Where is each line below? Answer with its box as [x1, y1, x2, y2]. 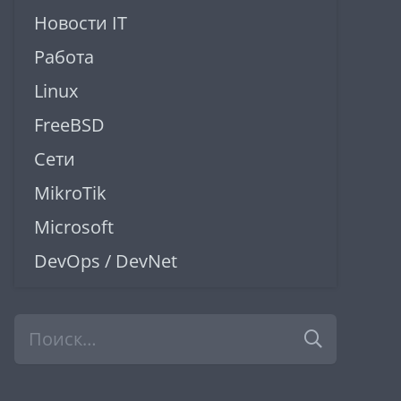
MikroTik [34, 181, 107, 205]
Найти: [13, 316, 65, 337]
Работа [34, 45, 94, 69]
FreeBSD [34, 113, 105, 137]
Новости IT [34, 11, 127, 35]
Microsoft [34, 215, 114, 239]
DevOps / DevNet [34, 249, 177, 273]
